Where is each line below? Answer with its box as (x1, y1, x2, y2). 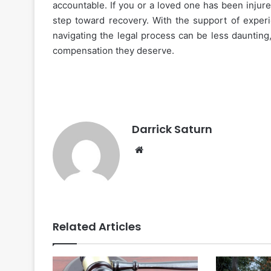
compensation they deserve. (53, 45, 174, 57)
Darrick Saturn (132, 122, 212, 137)
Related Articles (53, 219, 141, 235)
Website (146, 143, 180, 155)
